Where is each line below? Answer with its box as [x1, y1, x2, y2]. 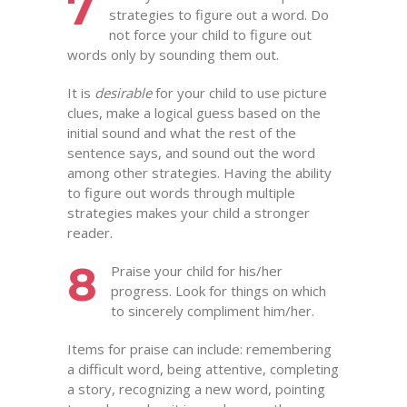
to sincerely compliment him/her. [111, 302, 314, 320]
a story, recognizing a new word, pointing [67, 380, 325, 398]
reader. [67, 223, 113, 242]
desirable [94, 84, 152, 102]
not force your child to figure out [109, 25, 312, 44]
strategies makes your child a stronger [67, 203, 310, 222]
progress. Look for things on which [111, 282, 326, 300]
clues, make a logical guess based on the [67, 104, 321, 122]
